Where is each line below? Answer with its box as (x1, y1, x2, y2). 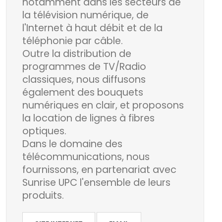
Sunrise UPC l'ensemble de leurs (22, 175, 170, 189)
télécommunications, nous (22, 150, 150, 164)
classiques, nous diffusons (22, 72, 146, 86)
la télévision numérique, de (22, 8, 149, 22)
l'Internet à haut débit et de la (22, 21, 163, 35)
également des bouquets (22, 85, 143, 99)
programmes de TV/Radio (22, 59, 146, 73)
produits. (22, 188, 64, 202)
